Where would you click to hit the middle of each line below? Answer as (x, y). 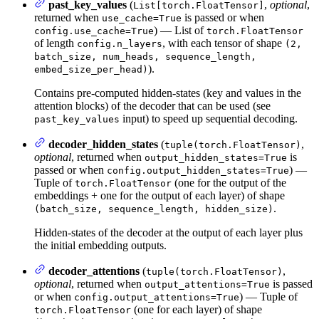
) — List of (180, 30)
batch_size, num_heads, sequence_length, (145, 56)
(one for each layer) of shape (197, 309)
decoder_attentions (94, 271)
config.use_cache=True (94, 31)
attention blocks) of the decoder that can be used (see (152, 105)
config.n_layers (120, 43)
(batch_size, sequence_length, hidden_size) (154, 209)
